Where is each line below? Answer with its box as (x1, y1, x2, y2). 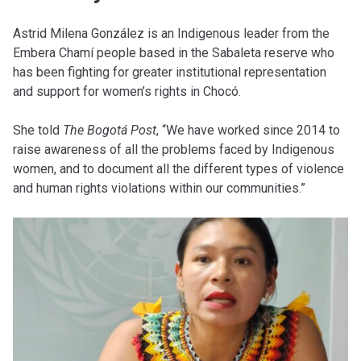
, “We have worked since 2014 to (156, 122, 340, 138)
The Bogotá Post (63, 122, 156, 138)
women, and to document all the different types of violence (13, 161, 344, 176)
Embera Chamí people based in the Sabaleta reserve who (13, 45, 334, 60)
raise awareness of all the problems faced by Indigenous (13, 142, 334, 157)
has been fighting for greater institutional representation (13, 64, 326, 80)
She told (13, 122, 63, 138)
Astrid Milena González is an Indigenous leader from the (13, 26, 330, 41)
